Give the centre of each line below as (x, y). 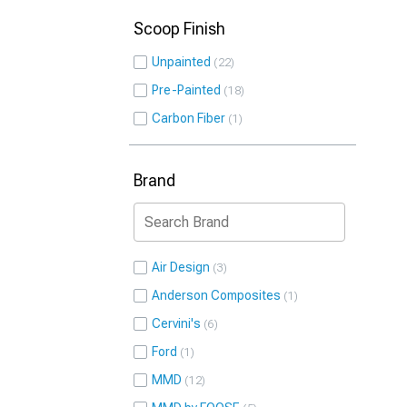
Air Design (181, 267)
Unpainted (181, 62)
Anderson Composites (216, 295)
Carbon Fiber (189, 118)
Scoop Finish (179, 29)
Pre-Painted (186, 90)
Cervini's (176, 323)
